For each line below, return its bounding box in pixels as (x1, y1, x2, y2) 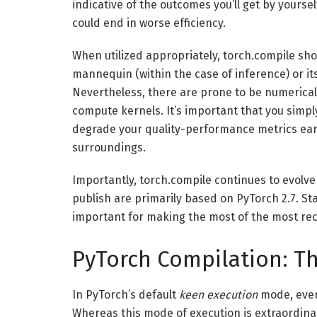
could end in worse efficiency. (72, 16, 226, 30)
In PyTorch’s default (72, 287, 179, 301)
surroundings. (72, 141, 146, 155)
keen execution (179, 287, 258, 301)
